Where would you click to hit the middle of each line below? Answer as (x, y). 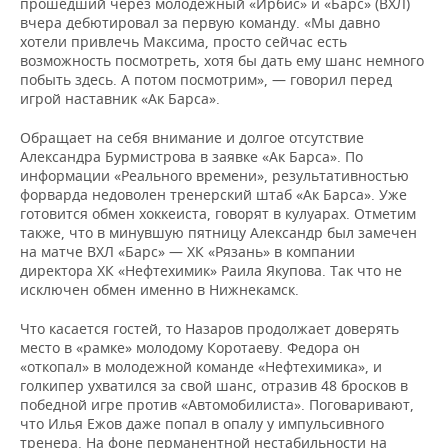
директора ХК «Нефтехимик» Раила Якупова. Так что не (211, 270)
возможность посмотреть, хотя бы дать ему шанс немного (222, 60)
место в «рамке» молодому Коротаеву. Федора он (190, 347)
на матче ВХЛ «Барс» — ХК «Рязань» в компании (187, 251)
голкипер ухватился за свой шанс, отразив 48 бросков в (214, 385)
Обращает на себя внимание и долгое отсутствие (192, 137)
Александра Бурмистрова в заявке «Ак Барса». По (191, 156)
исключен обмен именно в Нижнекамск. (159, 289)
